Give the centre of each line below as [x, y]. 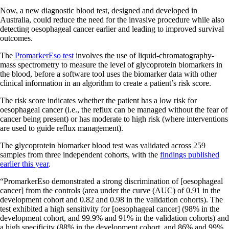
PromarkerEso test [44, 56]
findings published [190, 155]
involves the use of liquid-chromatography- [144, 56]
